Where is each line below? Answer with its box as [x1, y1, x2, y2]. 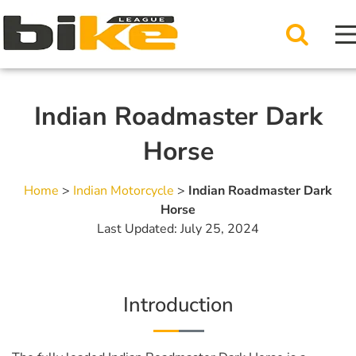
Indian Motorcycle [73, 182, 174, 199]
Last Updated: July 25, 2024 [97, 220, 259, 238]
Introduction [122, 291, 234, 319]
